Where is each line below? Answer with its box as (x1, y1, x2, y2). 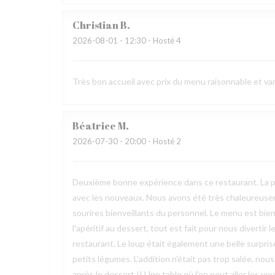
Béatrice (72, 119, 116, 133)
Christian (72, 18, 118, 32)
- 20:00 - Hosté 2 (118, 136, 181, 146)
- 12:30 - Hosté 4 (118, 36, 181, 45)
